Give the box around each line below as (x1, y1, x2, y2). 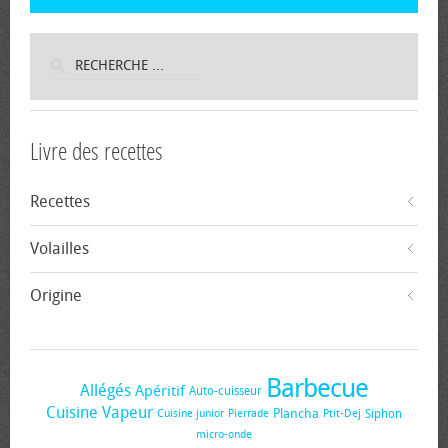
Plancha (273, 405, 319, 421)
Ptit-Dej (323, 407, 361, 420)
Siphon (365, 406, 402, 421)
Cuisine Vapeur (46, 403, 153, 422)
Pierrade (228, 407, 269, 420)
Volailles (30, 239, 89, 258)
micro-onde (196, 428, 252, 441)
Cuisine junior (157, 407, 224, 420)
